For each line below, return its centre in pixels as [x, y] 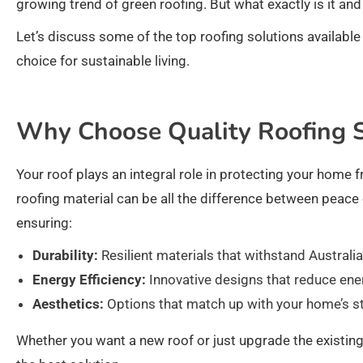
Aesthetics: [68, 304]
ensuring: [44, 223]
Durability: [65, 256]
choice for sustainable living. [103, 61]
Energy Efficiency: [89, 280]
